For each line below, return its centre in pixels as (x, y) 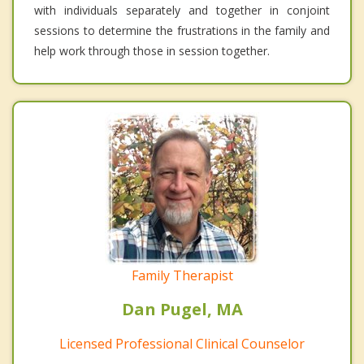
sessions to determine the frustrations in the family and (182, 31)
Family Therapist (182, 276)
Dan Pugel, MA (182, 310)
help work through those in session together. (152, 51)
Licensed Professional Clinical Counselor (182, 344)
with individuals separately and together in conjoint (182, 11)
